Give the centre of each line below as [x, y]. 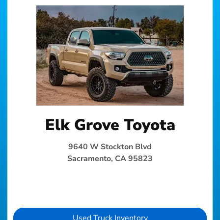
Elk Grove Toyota [110, 125]
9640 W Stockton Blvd [110, 147]
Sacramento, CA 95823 [110, 159]
